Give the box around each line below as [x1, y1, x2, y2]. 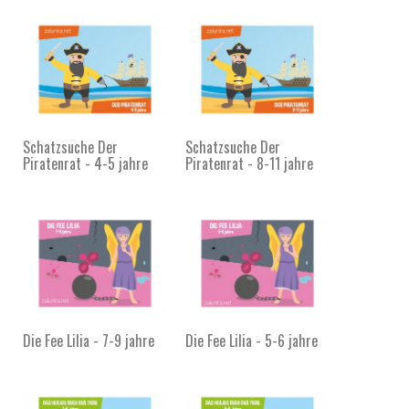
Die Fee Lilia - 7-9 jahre [23, 330, 154, 352]
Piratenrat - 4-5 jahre [23, 152, 148, 174]
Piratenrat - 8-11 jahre [185, 152, 313, 174]
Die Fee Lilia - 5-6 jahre [185, 330, 318, 352]
